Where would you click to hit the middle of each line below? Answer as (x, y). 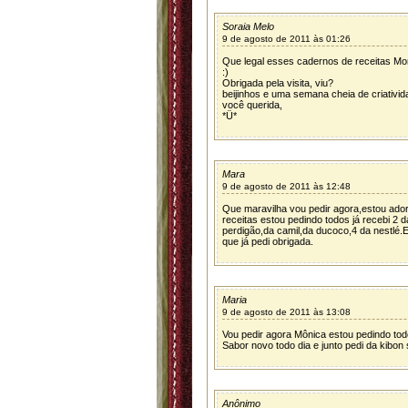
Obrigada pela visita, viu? (278, 83)
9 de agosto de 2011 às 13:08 (286, 312)
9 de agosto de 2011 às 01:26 (286, 39)
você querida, (252, 105)
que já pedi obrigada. (268, 241)
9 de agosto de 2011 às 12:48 (286, 186)
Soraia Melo (248, 26)
